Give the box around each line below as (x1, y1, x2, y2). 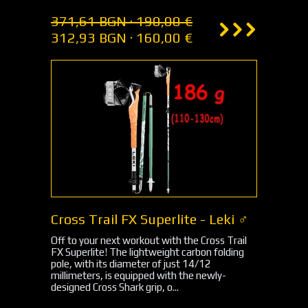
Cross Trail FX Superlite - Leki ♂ (51, 211, 248, 227)
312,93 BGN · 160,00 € (51, 30, 192, 45)
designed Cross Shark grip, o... (51, 281, 179, 293)
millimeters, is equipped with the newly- (51, 269, 226, 281)
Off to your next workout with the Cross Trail (51, 234, 247, 246)
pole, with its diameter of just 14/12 (51, 258, 211, 269)
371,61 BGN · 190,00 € (51, 13, 192, 29)
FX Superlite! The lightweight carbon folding (51, 246, 244, 258)
